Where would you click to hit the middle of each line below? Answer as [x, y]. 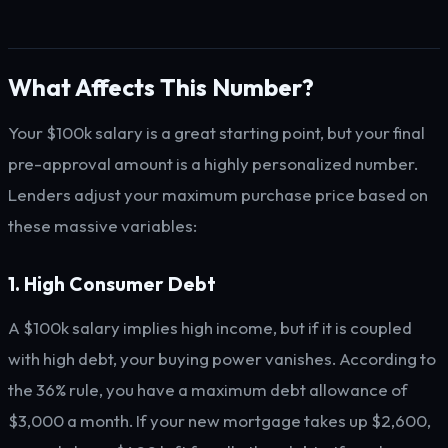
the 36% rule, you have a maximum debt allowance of [208, 389]
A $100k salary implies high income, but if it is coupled [210, 327]
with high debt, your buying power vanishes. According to [222, 358]
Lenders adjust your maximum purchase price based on [218, 194]
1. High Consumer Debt [112, 284]
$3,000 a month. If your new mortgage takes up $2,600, [219, 420]
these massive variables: [102, 225]
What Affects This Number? [161, 87]
